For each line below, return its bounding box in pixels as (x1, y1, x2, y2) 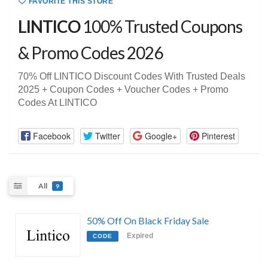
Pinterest (201, 129, 235, 142)
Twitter (95, 129, 120, 142)
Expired (127, 232, 153, 240)
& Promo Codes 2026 (18, 42, 163, 63)
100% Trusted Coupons (80, 16, 242, 37)
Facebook (32, 129, 71, 142)
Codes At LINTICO (18, 98, 97, 108)
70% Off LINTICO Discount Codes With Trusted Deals (18, 71, 245, 82)
